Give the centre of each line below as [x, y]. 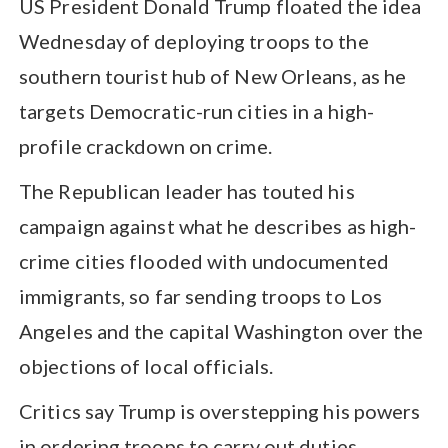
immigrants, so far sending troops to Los [201, 295]
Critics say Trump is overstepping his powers [220, 410]
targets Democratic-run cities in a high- [197, 110]
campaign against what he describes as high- [218, 225]
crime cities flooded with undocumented [204, 260]
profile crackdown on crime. [145, 145]
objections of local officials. [146, 365]
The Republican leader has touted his [187, 190]
